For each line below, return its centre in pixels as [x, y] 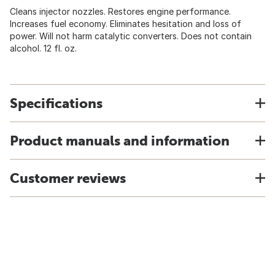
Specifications [56, 103]
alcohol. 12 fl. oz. [43, 48]
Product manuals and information [120, 141]
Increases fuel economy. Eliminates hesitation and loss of [126, 24]
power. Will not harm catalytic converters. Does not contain [131, 36]
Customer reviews [68, 178]
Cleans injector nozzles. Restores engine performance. [120, 11]
